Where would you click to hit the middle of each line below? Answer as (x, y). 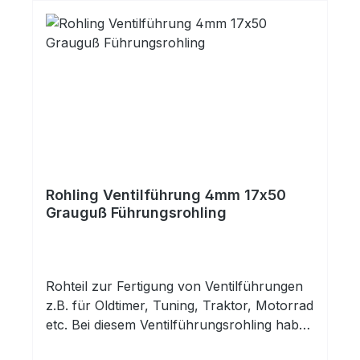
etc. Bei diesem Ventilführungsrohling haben (180, 325)
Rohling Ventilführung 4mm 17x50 (166, 195)
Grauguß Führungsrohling (136, 213)
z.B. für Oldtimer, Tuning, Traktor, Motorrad (180, 306)
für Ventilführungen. (108, 10)
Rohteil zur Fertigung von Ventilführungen (174, 286)
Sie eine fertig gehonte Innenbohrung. (162, 344)
